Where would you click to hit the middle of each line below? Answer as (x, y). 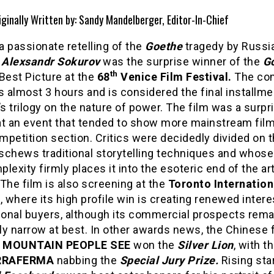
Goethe (164, 46)
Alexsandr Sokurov (51, 61)
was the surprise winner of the (181, 61)
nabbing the (87, 260)
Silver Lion (206, 245)
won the (154, 245)
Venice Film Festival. (175, 77)
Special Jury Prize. (170, 260)
